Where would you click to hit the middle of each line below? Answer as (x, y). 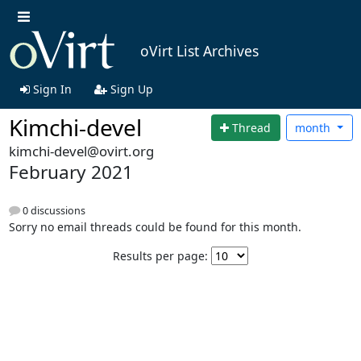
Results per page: (160, 255)
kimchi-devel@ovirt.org (81, 151)
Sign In (50, 89)
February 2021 (71, 172)
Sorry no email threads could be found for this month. (155, 226)
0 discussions (52, 210)
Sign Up (130, 89)
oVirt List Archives (199, 51)
